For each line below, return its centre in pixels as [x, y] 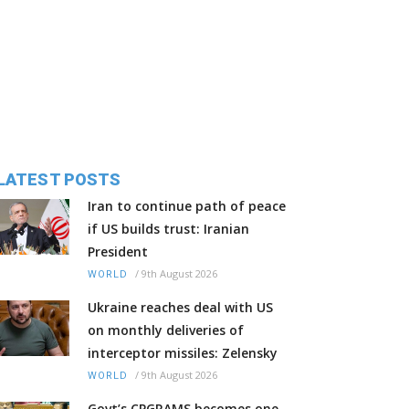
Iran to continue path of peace [187, 205]
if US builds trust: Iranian [168, 228]
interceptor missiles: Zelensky [183, 352]
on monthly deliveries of [166, 330]
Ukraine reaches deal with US [180, 307]
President [118, 251]
